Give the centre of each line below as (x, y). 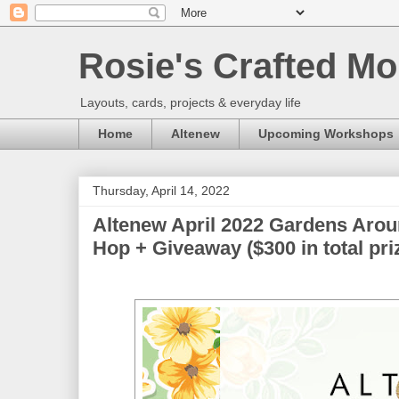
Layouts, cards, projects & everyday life (191, 102)
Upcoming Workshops (326, 134)
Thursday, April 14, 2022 (161, 190)
